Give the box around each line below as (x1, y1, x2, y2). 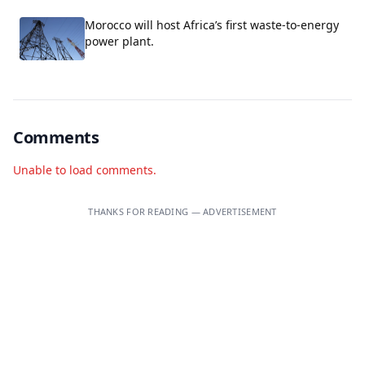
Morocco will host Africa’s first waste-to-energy (85, 16, 339, 33)
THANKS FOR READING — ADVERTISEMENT (88, 204, 277, 218)
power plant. (85, 33, 154, 49)
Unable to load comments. (13, 161, 156, 178)
